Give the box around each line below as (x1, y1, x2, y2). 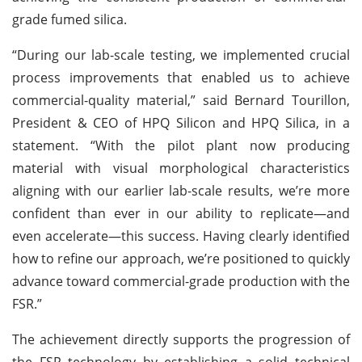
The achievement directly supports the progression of (12, 330, 350, 348)
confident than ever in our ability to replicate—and (12, 204, 350, 222)
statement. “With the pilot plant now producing (12, 136, 350, 154)
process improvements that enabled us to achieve (12, 68, 350, 86)
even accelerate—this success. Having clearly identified (12, 226, 350, 245)
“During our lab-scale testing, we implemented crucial (12, 45, 350, 64)
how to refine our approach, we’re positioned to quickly (12, 249, 350, 267)
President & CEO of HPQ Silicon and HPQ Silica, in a (12, 113, 350, 132)
